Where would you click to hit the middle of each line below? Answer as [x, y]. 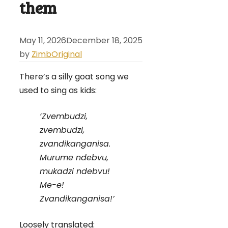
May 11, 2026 [43, 41]
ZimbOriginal [57, 54]
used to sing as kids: [58, 91]
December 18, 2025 [104, 41]
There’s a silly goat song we [74, 77]
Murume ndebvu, [74, 158]
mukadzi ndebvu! [75, 172]
